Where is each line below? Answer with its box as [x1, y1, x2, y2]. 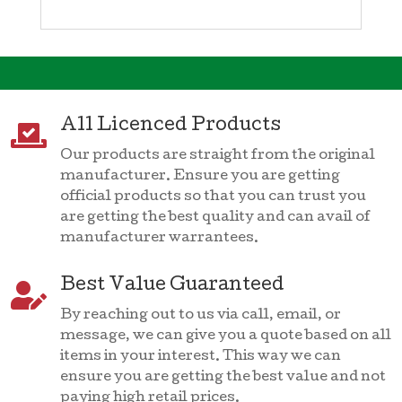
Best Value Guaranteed [59, 277, 284, 296]
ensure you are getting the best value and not [59, 371, 386, 386]
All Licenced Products [59, 118, 281, 136]
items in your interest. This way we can [59, 350, 341, 365]
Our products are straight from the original [59, 149, 375, 164]
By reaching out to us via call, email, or [59, 309, 341, 324]
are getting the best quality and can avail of [59, 211, 371, 226]
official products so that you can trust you [59, 190, 366, 205]
